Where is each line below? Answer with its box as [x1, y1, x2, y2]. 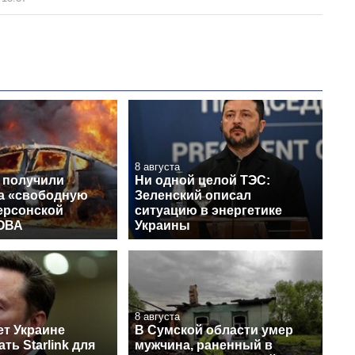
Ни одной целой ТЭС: [135, 173, 270, 187]
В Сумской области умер [135, 323, 293, 337]
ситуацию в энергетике [135, 203, 282, 217]
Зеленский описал [135, 188, 251, 202]
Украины [135, 218, 190, 232]
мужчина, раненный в [135, 338, 273, 352]
